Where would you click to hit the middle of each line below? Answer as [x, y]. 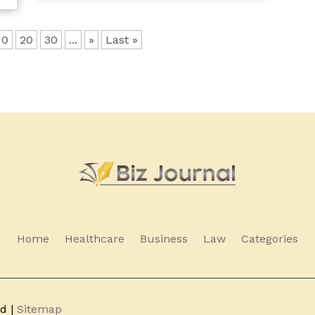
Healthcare [95, 239]
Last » [122, 39]
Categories [270, 239]
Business [164, 239]
